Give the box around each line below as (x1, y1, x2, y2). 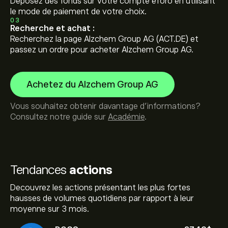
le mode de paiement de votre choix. (10, 7, 147, 16)
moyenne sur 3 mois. (10, 205, 89, 214)
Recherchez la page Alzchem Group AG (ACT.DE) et (10, 35, 198, 44)
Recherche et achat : (10, 24, 95, 33)
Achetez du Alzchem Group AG (26, 79, 158, 90)
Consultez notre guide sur (10, 112, 108, 122)
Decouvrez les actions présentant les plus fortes (10, 183, 190, 192)
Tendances (10, 163, 69, 177)
